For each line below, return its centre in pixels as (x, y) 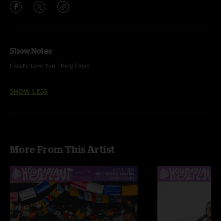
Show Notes (31, 51)
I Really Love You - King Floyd (50, 65)
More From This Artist (62, 149)
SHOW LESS (29, 91)
